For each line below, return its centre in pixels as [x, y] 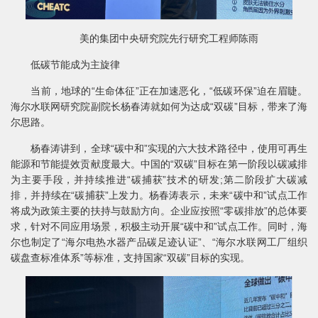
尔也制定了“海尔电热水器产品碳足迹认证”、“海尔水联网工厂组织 [159, 242]
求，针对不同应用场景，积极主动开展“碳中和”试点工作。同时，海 [159, 227]
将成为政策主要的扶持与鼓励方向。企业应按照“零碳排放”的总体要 [159, 211]
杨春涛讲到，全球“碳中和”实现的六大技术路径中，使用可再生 [159, 149]
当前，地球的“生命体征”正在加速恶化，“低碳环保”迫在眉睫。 [159, 91]
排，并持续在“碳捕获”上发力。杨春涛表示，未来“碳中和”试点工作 [159, 196]
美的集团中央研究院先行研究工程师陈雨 [159, 39]
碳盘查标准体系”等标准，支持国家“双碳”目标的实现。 [130, 258]
